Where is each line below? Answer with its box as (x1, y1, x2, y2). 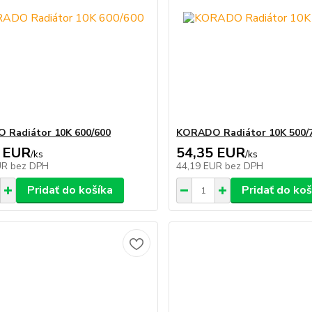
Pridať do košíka (26, 182, 113, 198)
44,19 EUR (176, 159, 226, 173)
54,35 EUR (176, 143, 246, 162)
